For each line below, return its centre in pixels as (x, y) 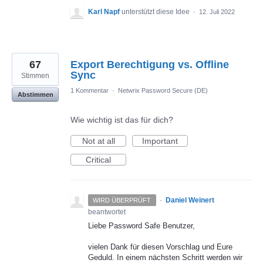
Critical (98, 160)
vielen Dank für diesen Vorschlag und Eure (160, 247)
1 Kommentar (90, 91)
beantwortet (107, 212)
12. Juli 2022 (217, 12)
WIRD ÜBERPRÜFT (122, 200)
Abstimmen (35, 95)
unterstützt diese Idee (156, 12)
